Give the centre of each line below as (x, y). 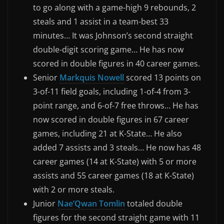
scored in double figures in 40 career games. (116, 63)
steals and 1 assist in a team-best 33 (101, 21)
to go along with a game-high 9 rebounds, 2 (114, 7)
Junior (45, 203)
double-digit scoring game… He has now (108, 49)
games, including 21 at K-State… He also (107, 133)
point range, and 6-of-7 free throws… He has (116, 105)
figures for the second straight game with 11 (116, 217)
